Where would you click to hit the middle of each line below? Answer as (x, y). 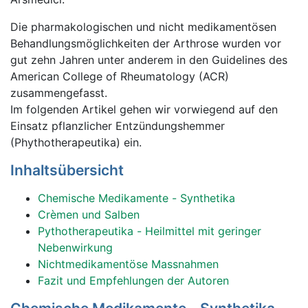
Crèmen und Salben (89, 214)
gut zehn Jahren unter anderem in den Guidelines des (149, 60)
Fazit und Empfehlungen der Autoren (133, 280)
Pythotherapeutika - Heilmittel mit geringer (150, 231)
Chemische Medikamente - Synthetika (136, 198)
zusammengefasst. (59, 93)
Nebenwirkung (75, 247)
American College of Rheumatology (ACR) (120, 76)
